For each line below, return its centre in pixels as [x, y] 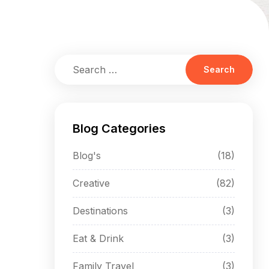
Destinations [100, 211]
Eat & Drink [98, 238]
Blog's [87, 156]
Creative [91, 183]
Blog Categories [119, 128]
